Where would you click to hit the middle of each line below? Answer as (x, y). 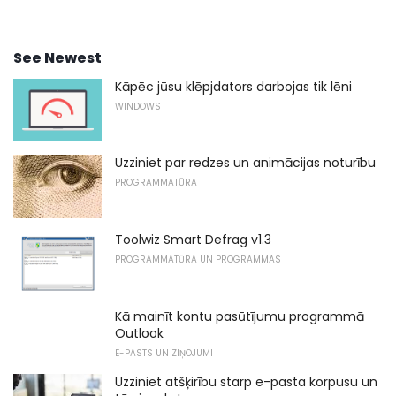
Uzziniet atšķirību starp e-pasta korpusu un (246, 381)
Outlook (139, 333)
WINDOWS (138, 106)
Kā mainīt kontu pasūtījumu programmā (240, 316)
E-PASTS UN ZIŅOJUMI (164, 353)
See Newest (57, 57)
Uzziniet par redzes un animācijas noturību (245, 163)
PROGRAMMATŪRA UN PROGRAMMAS (198, 260)
